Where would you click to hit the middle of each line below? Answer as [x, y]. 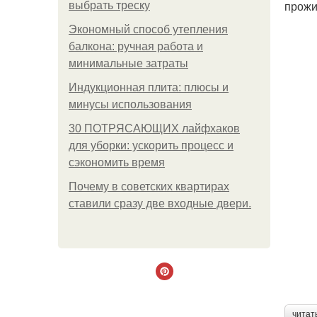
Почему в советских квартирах [149, 186]
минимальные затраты [128, 63]
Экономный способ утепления [148, 29]
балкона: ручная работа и [136, 46]
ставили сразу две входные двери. [160, 203]
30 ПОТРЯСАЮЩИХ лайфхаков [154, 128]
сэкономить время [117, 162]
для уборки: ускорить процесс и [151, 145]
